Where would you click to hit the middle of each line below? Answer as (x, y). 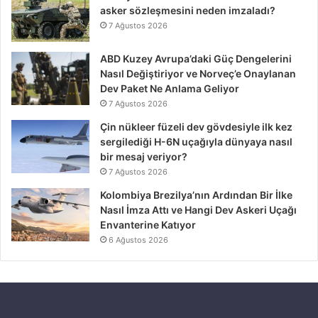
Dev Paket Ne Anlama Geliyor (170, 88)
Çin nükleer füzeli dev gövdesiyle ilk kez (196, 126)
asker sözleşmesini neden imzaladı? (188, 10)
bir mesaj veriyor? (144, 156)
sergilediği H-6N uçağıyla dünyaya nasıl (196, 141)
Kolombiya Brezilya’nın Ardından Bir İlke (196, 194)
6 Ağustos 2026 (138, 240)
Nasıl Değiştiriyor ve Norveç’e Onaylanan (198, 73)
